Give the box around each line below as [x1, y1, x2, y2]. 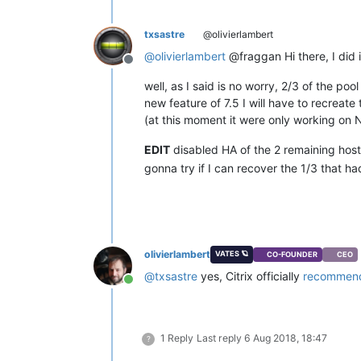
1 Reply [160, 331, 193, 344]
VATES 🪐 [214, 248, 248, 258]
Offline [127, 60, 168, 77]
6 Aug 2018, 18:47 [244, 331, 327, 344]
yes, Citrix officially [197, 268, 303, 283]
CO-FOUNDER [267, 250, 318, 259]
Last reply [197, 331, 244, 344]
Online [127, 279, 165, 296]
